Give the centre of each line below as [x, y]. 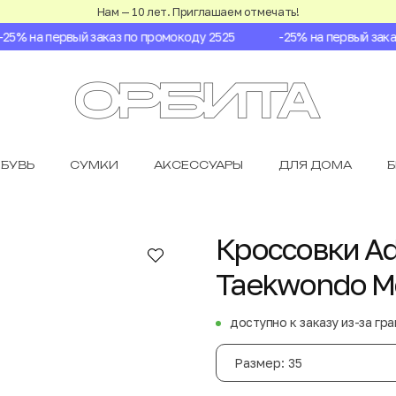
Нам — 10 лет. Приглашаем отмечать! [198, 11]
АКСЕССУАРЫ [198, 164]
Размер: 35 [268, 363]
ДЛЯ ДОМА [315, 164]
